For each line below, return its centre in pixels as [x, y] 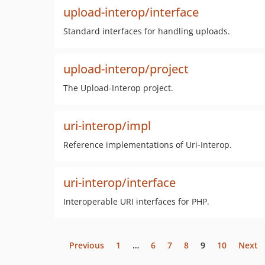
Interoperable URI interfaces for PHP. [136, 201]
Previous [87, 245]
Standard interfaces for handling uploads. [147, 31]
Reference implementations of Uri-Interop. [148, 145]
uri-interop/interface [119, 182]
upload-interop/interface [131, 12]
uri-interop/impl [107, 126]
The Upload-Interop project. [118, 88]
